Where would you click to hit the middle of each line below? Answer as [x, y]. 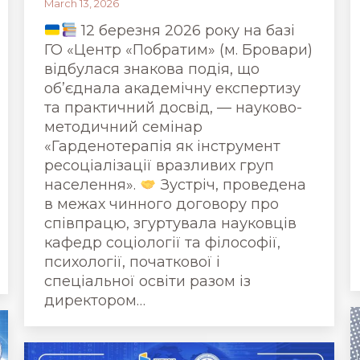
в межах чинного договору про [162, 204]
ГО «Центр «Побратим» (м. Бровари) [178, 50]
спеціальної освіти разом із [147, 281]
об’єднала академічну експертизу [172, 88]
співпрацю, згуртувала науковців [170, 223]
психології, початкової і [132, 262]
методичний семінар [123, 127]
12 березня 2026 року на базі [186, 31]
